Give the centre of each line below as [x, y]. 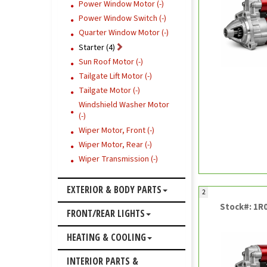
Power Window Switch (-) [122, 18]
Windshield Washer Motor [124, 105]
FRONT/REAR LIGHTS [106, 213]
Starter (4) [97, 48]
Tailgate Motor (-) [109, 91]
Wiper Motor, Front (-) [117, 131]
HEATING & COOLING [106, 237]
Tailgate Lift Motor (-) [115, 76]
